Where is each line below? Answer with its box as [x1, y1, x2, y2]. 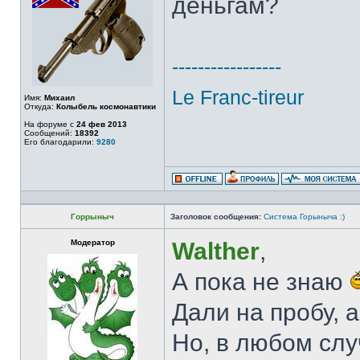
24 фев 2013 [76, 120, 127, 129]
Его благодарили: [24, 137, 96, 146]
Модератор [70, 238, 115, 247]
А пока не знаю [172, 268, 350, 295]
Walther [172, 238, 260, 264]
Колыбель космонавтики [56, 102, 156, 111]
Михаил [44, 93, 75, 102]
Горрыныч [71, 212, 114, 221]
